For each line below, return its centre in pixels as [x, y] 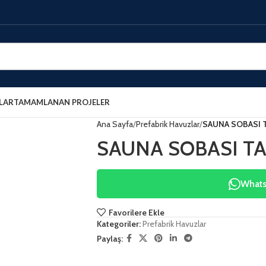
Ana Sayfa [115, 124]
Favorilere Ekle [136, 212]
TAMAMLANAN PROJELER [62, 102]
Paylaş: [110, 238]
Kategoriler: [119, 224]
